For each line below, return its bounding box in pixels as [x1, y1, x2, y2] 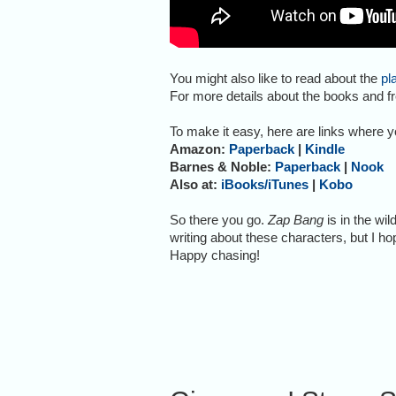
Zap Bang [268, 211, 324, 227]
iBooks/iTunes [221, 176, 308, 192]
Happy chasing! [170, 247, 260, 263]
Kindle [305, 141, 345, 156]
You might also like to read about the [170, 70, 381, 86]
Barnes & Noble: [170, 158, 271, 174]
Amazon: [170, 141, 229, 156]
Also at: [170, 176, 221, 192]
